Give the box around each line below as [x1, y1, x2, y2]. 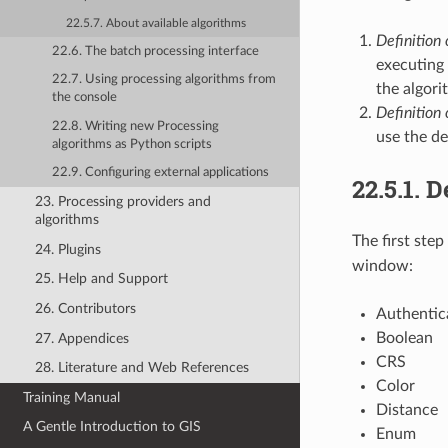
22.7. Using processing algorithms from [52, 73, 277, 87]
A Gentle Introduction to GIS [23, 419, 202, 435]
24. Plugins [34, 241, 101, 257]
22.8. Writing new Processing [52, 119, 220, 133]
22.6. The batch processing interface [52, 44, 260, 58]
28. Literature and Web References [34, 360, 249, 376]
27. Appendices [34, 330, 129, 346]
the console [52, 91, 118, 105]
